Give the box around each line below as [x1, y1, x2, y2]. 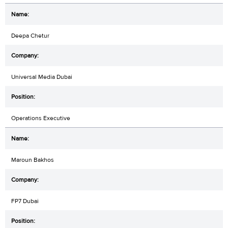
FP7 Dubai [11, 196, 39, 205]
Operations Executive [11, 113, 70, 122]
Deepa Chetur [11, 31, 49, 40]
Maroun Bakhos [11, 155, 54, 164]
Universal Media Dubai [11, 72, 72, 81]
